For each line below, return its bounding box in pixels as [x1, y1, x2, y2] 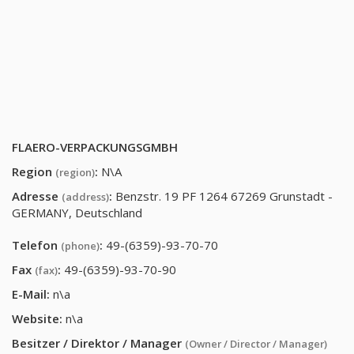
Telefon [12, 237, 61, 253]
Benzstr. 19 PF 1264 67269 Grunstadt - [115, 188, 333, 204]
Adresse [12, 188, 62, 204]
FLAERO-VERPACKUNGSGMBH [12, 139, 178, 155]
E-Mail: [12, 286, 50, 302]
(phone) [61, 239, 100, 253]
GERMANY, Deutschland [12, 205, 142, 220]
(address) [62, 190, 109, 204]
